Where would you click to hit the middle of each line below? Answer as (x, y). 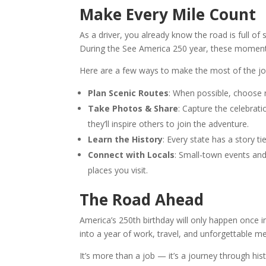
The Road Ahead (142, 199)
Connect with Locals (132, 154)
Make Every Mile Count (168, 14)
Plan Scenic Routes (129, 93)
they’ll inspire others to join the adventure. (169, 123)
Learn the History (126, 139)
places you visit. (118, 170)
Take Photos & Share (133, 108)
